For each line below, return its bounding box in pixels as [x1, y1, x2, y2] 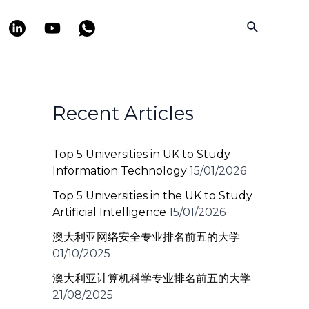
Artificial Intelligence [52, 206, 166, 219]
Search [246, 18, 289, 33]
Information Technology [52, 164, 187, 178]
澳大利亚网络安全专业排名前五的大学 [52, 230, 240, 244]
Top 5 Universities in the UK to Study [52, 189, 252, 203]
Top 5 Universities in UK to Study [52, 148, 230, 161]
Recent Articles [52, 102, 194, 125]
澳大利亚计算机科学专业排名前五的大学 [52, 272, 251, 286]
